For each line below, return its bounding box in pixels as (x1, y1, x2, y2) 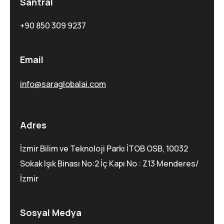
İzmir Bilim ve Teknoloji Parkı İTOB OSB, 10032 (20, 142, 188, 154)
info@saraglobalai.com (20, 78, 106, 89)
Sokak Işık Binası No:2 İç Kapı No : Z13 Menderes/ (20, 157, 198, 169)
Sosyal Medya (20, 206, 81, 218)
